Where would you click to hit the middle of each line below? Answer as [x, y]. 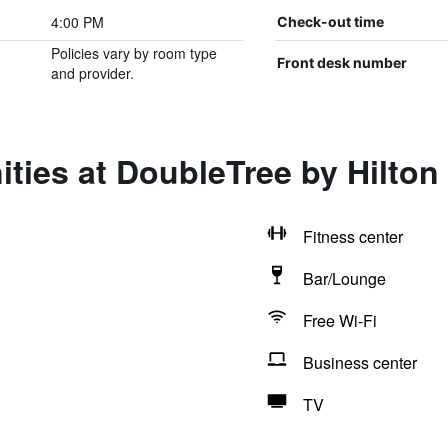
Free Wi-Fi [339, 320]
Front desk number [341, 62]
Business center [359, 362]
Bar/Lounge [344, 278]
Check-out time [330, 21]
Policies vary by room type [133, 53]
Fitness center [352, 236]
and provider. [92, 73]
